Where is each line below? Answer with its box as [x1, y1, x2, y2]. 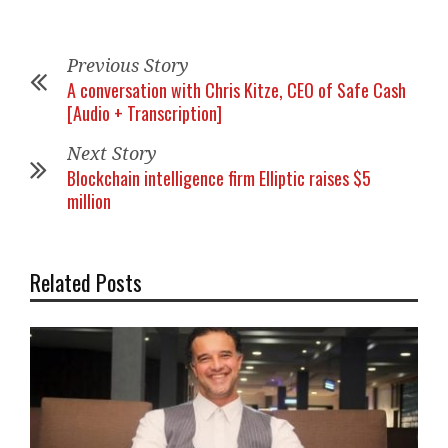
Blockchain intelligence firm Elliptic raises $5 [67, 164, 371, 191]
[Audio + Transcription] [67, 99, 222, 126]
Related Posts [30, 265, 142, 298]
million [67, 187, 111, 214]
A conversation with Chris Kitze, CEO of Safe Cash [67, 76, 406, 103]
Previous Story [67, 54, 189, 76]
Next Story [67, 142, 157, 164]
